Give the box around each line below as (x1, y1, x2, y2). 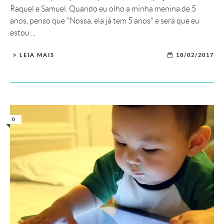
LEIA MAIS (19, 52, 54, 58)
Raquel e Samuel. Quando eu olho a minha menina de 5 (10, 4, 196, 13)
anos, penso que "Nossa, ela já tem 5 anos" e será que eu (10, 16, 199, 25)
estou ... (10, 28, 35, 37)
